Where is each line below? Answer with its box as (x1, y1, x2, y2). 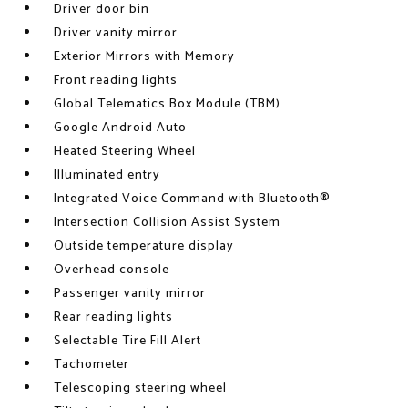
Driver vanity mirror (54, 23, 178, 44)
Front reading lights (54, 70, 178, 91)
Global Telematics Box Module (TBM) (54, 94, 281, 115)
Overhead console (54, 260, 170, 280)
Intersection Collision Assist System (54, 212, 281, 233)
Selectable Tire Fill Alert (54, 331, 202, 352)
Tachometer (54, 354, 130, 375)
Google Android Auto (54, 117, 188, 138)
